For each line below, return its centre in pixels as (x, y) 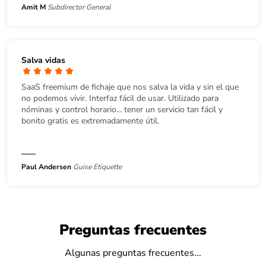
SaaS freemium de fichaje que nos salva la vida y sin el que (130, 87)
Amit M (34, 7)
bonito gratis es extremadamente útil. (90, 121)
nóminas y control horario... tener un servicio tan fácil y (122, 109)
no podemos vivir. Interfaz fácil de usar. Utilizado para (120, 98)
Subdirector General (79, 7)
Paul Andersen (46, 167)
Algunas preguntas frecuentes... (133, 253)
